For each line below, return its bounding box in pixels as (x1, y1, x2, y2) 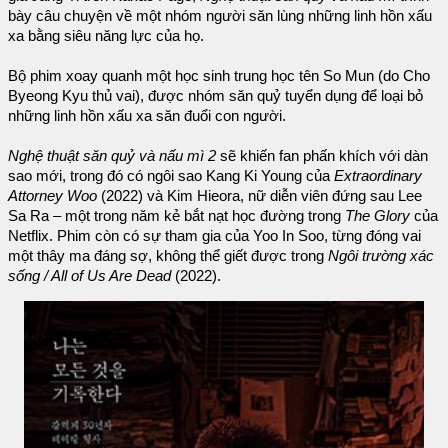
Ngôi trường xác (328, 247, 434, 264)
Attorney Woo (8, 187, 97, 204)
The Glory (345, 207, 410, 224)
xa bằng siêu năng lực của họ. (8, 27, 204, 44)
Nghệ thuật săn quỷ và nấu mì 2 (8, 147, 216, 164)
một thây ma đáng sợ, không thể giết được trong (8, 247, 328, 264)
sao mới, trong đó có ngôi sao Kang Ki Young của (8, 167, 334, 184)
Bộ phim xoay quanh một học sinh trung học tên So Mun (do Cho (8, 67, 430, 84)
